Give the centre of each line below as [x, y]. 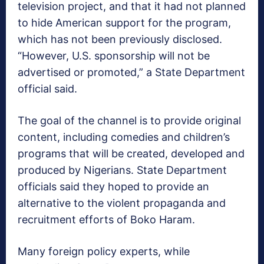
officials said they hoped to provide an [113, 186]
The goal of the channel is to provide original [129, 120]
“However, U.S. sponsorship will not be [114, 55]
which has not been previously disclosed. [120, 39]
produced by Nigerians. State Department [122, 170]
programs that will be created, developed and [131, 153]
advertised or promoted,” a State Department [131, 72]
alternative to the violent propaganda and [122, 203]
